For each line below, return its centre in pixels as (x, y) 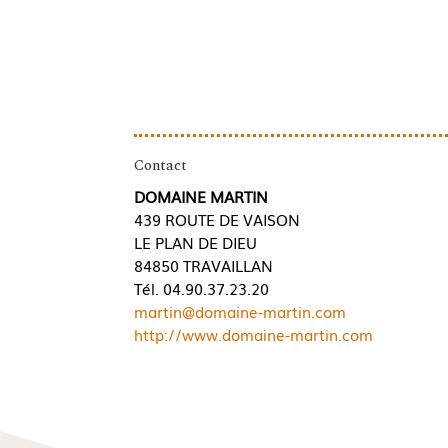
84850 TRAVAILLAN (204, 264)
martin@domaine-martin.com (240, 310)
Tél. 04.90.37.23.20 (202, 287)
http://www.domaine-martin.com (254, 333)
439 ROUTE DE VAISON (217, 218)
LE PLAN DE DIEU (196, 241)
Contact (161, 165)
